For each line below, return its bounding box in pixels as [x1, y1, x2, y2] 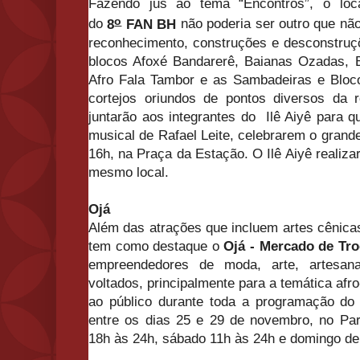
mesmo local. [88, 164, 169, 180]
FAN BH [121, 16, 177, 32]
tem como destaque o [88, 238, 224, 254]
